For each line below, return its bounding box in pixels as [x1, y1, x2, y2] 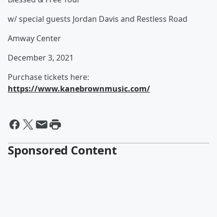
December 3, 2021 [8, 52, 76, 63]
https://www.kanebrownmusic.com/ [8, 83, 150, 94]
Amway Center [8, 33, 61, 44]
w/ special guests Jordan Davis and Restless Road [8, 14, 187, 24]
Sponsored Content [8, 142, 117, 158]
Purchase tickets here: [8, 72, 89, 82]
